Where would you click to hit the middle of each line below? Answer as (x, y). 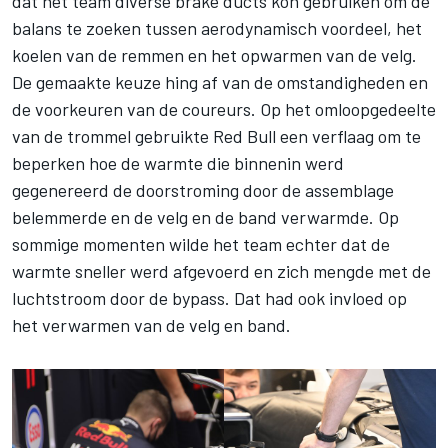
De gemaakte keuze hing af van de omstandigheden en (220, 81)
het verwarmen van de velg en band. (151, 324)
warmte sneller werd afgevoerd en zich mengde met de (221, 270)
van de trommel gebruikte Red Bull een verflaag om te (216, 135)
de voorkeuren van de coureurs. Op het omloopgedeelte (224, 108)
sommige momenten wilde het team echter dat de (201, 243)
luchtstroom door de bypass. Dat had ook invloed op (209, 297)
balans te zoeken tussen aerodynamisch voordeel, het (217, 27)
